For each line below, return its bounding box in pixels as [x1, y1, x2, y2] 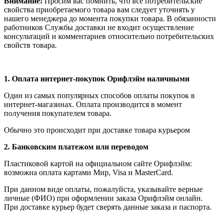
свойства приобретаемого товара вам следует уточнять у [4, 5, 195, 14]
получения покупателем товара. [4, 109, 113, 118]
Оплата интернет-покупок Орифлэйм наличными [12, 74, 189, 83]
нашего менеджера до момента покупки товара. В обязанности [4, 14, 216, 23]
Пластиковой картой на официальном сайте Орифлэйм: [4, 159, 192, 168]
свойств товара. [4, 41, 57, 50]
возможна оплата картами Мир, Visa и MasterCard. [4, 168, 175, 177]
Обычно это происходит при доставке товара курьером [4, 126, 190, 135]
